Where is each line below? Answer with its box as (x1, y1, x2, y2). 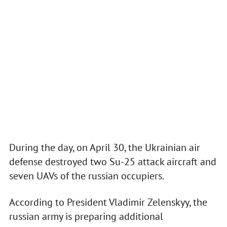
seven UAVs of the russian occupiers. (9, 169, 164, 183)
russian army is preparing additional (9, 210, 163, 223)
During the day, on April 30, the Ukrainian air (9, 141, 200, 155)
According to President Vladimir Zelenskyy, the (9, 196, 207, 209)
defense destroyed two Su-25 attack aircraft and (9, 155, 216, 169)
